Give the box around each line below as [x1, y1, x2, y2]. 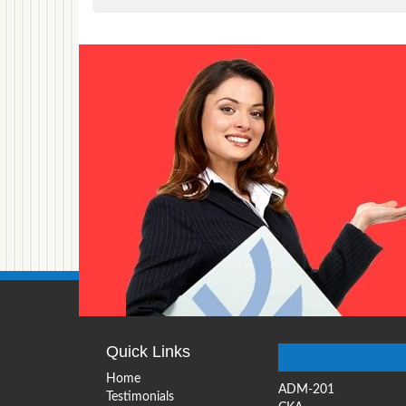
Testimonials [106, 390, 174, 403]
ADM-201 [278, 382, 334, 396]
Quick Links [106, 342, 190, 361]
